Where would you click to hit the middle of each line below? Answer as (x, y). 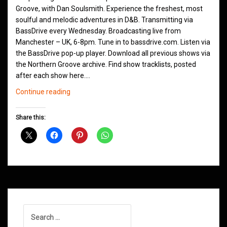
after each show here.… (53, 76)
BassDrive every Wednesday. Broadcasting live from (98, 31)
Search (34, 210)
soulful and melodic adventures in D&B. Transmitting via (104, 20)
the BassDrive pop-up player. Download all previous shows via (113, 53)
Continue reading (43, 92)
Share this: (31, 118)
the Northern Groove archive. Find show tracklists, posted (106, 65)
